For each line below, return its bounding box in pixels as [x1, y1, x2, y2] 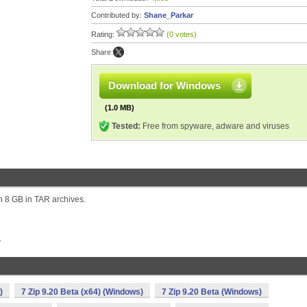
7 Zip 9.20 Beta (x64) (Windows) [21, 287, 143, 297]
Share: [91, 48, 113, 56]
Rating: [91, 30, 116, 38]
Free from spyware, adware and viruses [140, 121, 289, 131]
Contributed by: [91, 11, 144, 19]
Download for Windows [108, 79, 221, 91]
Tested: [112, 121, 140, 131]
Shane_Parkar [144, 11, 193, 19]
